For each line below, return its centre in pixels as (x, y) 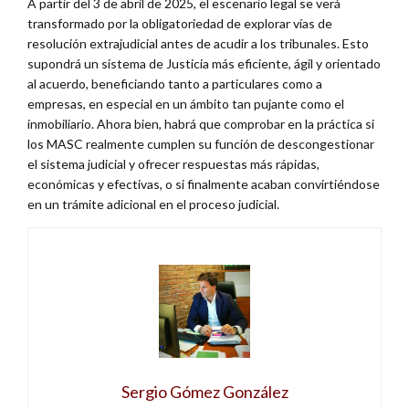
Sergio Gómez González (204, 392)
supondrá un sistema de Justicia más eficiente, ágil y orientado (204, 64)
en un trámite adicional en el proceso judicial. (153, 204)
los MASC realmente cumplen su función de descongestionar (201, 144)
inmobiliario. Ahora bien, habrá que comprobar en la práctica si (201, 124)
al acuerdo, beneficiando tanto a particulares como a (175, 84)
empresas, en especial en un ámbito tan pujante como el (186, 104)
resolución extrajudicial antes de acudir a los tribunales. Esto (198, 44)
